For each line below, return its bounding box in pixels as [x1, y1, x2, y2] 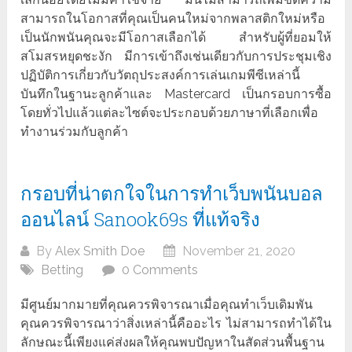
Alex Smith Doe [55, 244, 145, 259]
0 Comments [122, 262, 199, 278]
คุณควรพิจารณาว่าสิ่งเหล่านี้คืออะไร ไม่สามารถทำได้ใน [20, 316, 332, 332]
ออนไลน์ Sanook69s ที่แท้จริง [20, 207, 261, 233]
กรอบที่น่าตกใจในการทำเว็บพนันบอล [20, 181, 324, 207]
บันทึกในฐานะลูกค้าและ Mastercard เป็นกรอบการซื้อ [20, 86, 332, 102]
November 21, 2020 [179, 244, 296, 259]
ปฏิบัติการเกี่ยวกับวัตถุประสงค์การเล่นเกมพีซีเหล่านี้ [20, 68, 301, 83]
